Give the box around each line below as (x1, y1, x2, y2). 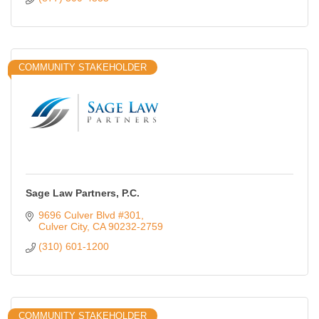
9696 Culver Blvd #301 (38, 209, 141, 221)
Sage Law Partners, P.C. (26, 187, 140, 199)
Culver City (38, 221, 87, 233)
